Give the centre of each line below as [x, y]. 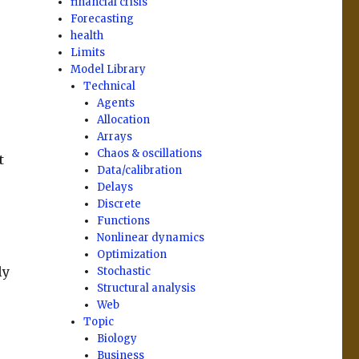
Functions [123, 221]
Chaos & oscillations [149, 153]
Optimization [131, 254]
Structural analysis [146, 288]
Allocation [123, 120]
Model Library [109, 69]
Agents [115, 103]
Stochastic [123, 271]
